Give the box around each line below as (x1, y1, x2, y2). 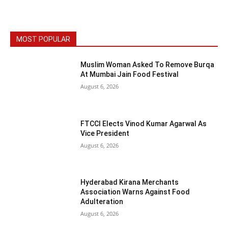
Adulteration (80, 197, 124, 206)
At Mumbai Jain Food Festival (80, 70, 179, 78)
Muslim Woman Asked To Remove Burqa (80, 60, 215, 69)
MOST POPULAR (16, 35, 70, 43)
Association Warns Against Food (80, 188, 190, 196)
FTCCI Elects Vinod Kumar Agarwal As (80, 119, 207, 128)
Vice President (80, 129, 130, 137)
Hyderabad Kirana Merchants (80, 178, 179, 187)
